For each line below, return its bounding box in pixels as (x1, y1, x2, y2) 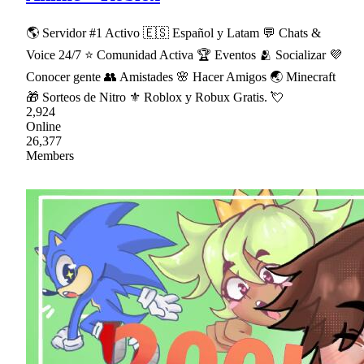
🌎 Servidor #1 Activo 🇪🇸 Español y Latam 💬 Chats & (26, 25, 321, 40)
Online (26, 119, 61, 133)
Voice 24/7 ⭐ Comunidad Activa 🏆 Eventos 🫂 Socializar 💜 (26, 47, 342, 62)
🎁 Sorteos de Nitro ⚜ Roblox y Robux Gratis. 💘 (26, 89, 284, 104)
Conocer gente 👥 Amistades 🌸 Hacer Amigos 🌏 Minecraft (26, 69, 336, 84)
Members (26, 148, 74, 162)
